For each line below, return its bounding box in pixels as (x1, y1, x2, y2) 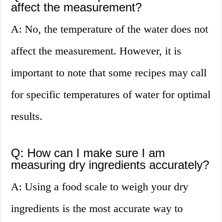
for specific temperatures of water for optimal (11, 88, 211, 101)
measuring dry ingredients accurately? (11, 158, 210, 172)
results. (11, 110, 43, 123)
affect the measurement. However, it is (11, 45, 182, 57)
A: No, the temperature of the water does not (11, 23, 209, 36)
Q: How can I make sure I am (11, 146, 166, 160)
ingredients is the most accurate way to (11, 202, 183, 215)
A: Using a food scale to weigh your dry (11, 180, 189, 193)
